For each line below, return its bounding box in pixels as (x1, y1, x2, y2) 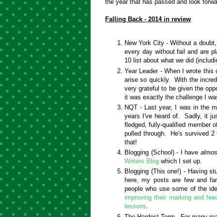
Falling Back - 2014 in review (105, 15, 191, 23)
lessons (124, 202, 146, 210)
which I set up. (159, 157, 202, 165)
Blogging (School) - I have (124, 149, 201, 156)
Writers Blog (124, 157, 159, 165)
